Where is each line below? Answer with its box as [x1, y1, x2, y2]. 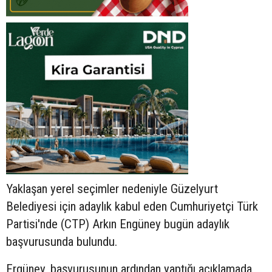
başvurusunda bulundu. [6, 234, 117, 249]
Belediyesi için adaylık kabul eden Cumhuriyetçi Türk [6, 199, 258, 214]
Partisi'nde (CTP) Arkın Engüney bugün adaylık [6, 216, 229, 231]
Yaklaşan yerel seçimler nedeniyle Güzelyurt [6, 181, 218, 196]
